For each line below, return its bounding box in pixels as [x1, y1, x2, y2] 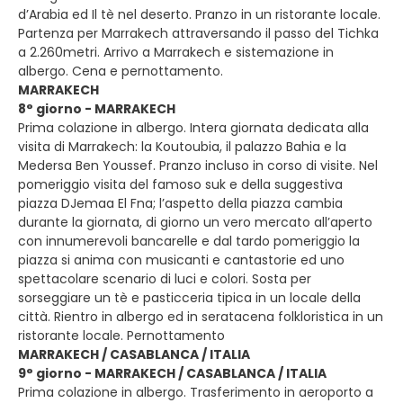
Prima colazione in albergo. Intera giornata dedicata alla [18, 119, 369, 137]
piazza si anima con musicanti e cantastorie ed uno [18, 251, 345, 269]
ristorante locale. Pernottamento [18, 327, 225, 345]
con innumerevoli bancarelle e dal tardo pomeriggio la [18, 232, 360, 250]
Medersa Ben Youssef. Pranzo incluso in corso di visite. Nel [18, 157, 378, 175]
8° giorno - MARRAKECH [18, 100, 175, 118]
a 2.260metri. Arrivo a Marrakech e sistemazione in [18, 43, 334, 61]
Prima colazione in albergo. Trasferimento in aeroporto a [18, 383, 373, 401]
